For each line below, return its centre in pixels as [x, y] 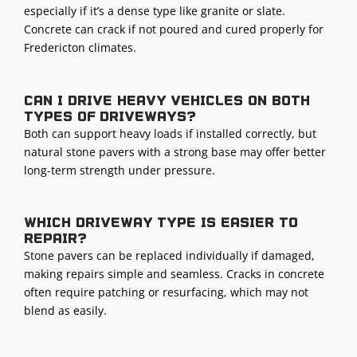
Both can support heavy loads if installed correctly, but [170, 133]
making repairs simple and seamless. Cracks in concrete [174, 274]
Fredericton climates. [80, 48]
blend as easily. [65, 311]
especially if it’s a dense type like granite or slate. [155, 11]
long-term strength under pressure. [120, 170]
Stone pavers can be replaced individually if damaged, [169, 256]
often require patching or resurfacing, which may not [166, 292]
